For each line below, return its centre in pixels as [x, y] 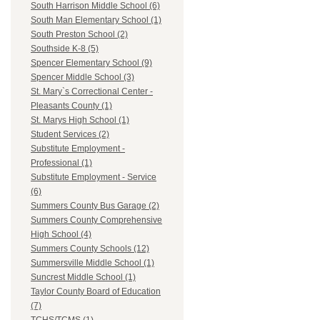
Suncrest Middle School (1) [83, 277]
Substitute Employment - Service [94, 177]
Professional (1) [61, 163]
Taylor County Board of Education [96, 292]
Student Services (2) [70, 135]
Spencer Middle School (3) [82, 77]
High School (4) [61, 235]
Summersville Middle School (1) [92, 263]
